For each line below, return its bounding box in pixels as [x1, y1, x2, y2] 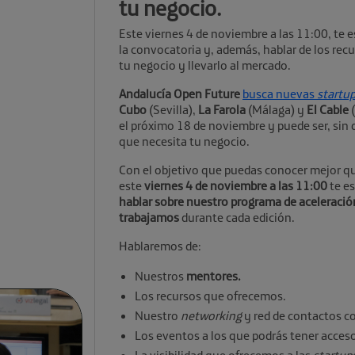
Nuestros [135, 268, 186, 284]
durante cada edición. [181, 209, 295, 225]
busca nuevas [242, 86, 317, 101]
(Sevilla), [147, 101, 198, 117]
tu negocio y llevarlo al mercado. [119, 57, 291, 73]
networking [181, 307, 242, 323]
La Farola [198, 101, 246, 117]
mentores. [186, 268, 241, 284]
